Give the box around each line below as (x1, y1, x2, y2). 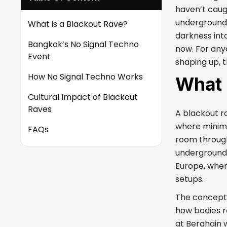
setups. (175, 173, 204, 185)
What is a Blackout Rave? (28, 18, 128, 30)
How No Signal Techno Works (28, 71, 143, 83)
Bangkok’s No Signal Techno (28, 39, 139, 50)
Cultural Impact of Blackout (28, 91, 138, 103)
